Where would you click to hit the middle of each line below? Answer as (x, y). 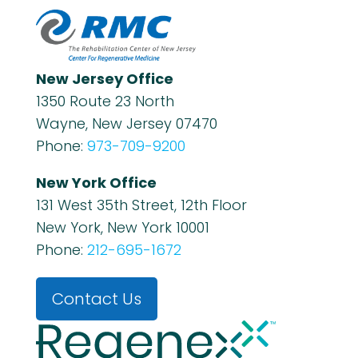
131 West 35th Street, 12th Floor (141, 205)
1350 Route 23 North (105, 101)
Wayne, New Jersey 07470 (126, 123)
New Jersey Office (104, 78)
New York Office (96, 182)
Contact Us (96, 298)
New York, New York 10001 (122, 227)
